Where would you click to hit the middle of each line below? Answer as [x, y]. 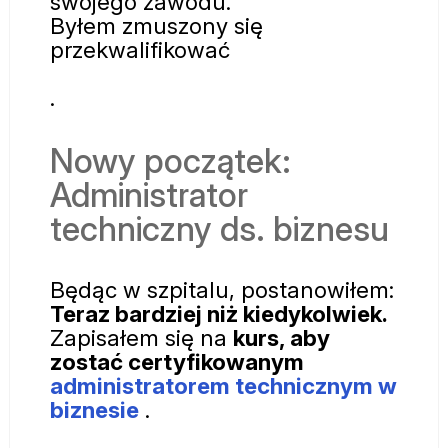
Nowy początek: [170, 160]
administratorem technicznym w [223, 385]
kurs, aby [281, 337]
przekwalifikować [140, 49]
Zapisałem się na [141, 337]
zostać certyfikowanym [177, 361]
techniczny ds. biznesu [219, 228]
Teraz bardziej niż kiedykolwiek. [219, 313]
